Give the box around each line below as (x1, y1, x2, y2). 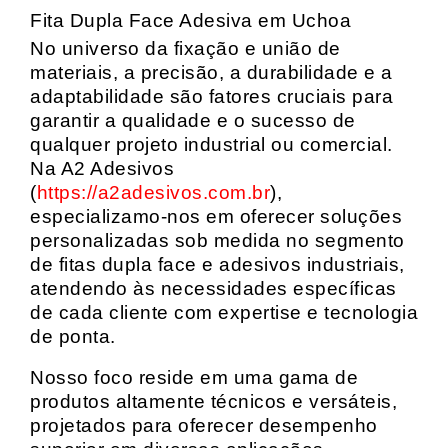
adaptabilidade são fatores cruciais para (30, 86, 393, 107)
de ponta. (30, 326, 116, 347)
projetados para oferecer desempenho (30, 415, 378, 436)
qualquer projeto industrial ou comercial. (30, 134, 393, 155)
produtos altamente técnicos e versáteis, (30, 391, 397, 412)
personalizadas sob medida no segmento (30, 230, 405, 251)
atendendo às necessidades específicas (30, 278, 397, 299)
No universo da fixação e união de (30, 38, 341, 59)
